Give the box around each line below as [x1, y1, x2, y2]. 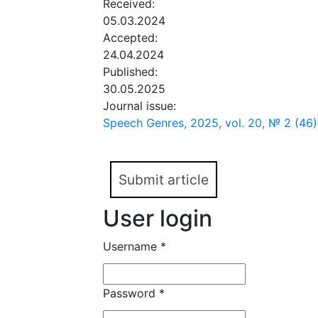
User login [103, 204, 212, 233]
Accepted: [103, 31, 161, 45]
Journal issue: [103, 99, 180, 114]
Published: [103, 65, 161, 79]
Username [103, 239, 160, 254]
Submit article [119, 171, 209, 189]
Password [103, 286, 159, 301]
